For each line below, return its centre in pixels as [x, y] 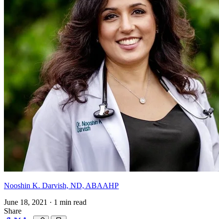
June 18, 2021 [26, 202]
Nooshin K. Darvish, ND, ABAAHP [61, 186]
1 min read [70, 202]
